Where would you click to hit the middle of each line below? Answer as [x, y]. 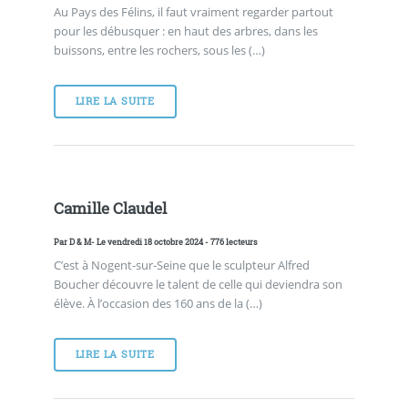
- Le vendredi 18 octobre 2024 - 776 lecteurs [174, 241]
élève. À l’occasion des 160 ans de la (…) [158, 303]
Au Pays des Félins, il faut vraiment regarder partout [193, 12]
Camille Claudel [110, 209]
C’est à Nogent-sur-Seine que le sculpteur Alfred [181, 265]
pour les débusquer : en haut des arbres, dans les [185, 31]
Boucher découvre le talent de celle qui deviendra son [198, 284]
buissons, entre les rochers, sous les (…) [159, 51]
